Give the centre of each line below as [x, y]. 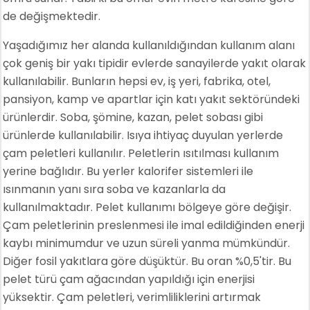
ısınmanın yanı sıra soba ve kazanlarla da [115, 189]
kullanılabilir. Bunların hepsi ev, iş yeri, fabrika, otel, [137, 81]
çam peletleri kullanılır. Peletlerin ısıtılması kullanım [141, 153]
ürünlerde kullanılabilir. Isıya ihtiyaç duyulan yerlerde [143, 135]
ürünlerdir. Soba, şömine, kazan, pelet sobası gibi [133, 117]
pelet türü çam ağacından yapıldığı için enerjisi [129, 279]
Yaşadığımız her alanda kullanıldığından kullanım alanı [149, 45]
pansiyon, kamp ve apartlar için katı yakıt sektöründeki [152, 99]
